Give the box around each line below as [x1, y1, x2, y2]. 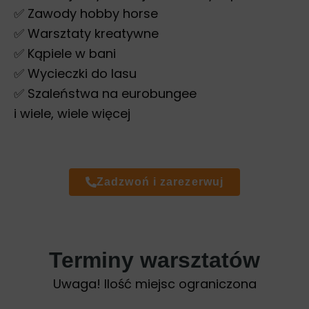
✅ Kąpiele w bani [14, 45, 116, 63]
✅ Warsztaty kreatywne [14, 25, 159, 43]
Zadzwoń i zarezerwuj [97, 175, 223, 188]
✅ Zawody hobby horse [14, 5, 158, 23]
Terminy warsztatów [49, 247, 260, 272]
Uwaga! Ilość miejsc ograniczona [52, 275, 257, 292]
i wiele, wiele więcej [14, 105, 130, 123]
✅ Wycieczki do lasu [14, 65, 137, 83]
